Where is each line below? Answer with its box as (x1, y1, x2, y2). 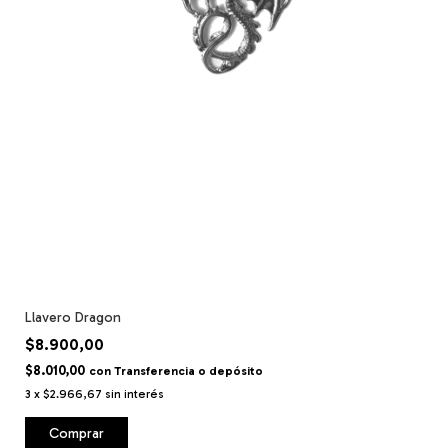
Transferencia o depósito (114, 363, 263, 378)
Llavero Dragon (25, 308, 121, 326)
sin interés (105, 386, 164, 401)
